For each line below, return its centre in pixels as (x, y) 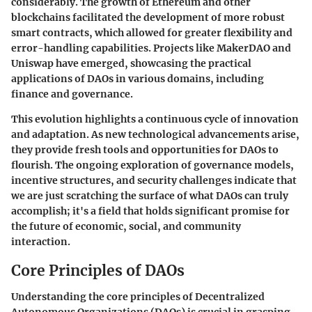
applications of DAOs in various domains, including (138, 78)
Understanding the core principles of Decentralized (138, 297)
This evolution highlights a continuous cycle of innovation (155, 119)
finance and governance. (72, 94)
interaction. (41, 241)
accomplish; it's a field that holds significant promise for (150, 211)
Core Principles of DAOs (98, 270)
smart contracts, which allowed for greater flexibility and (152, 32)
